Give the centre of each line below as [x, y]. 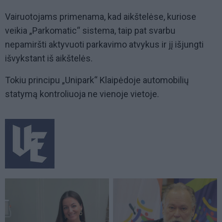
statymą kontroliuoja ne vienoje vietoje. [82, 94]
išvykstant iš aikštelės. [49, 58]
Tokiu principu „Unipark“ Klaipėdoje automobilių [97, 80]
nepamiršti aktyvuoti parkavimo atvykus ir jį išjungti [104, 45]
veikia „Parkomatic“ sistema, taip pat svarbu [90, 31]
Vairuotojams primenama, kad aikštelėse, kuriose [101, 17]
